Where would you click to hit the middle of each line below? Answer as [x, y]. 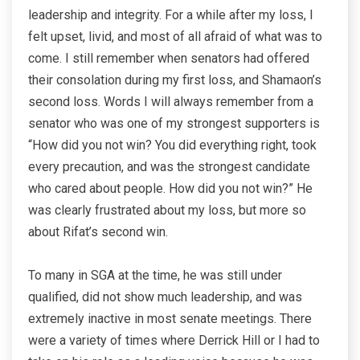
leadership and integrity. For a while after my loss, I [171, 15]
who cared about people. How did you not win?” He [170, 189]
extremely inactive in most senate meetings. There [170, 319]
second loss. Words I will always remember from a [171, 102]
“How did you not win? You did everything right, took [172, 145]
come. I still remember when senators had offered [169, 59]
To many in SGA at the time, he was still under [155, 276]
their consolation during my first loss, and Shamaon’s [175, 80]
